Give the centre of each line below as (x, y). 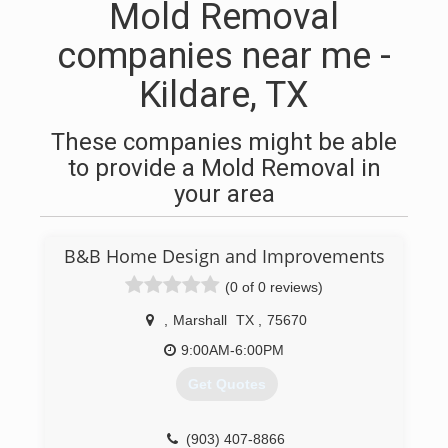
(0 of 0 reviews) (274, 287)
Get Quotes (226, 384)
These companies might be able (224, 142)
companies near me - (224, 56)
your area (224, 194)
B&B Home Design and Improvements (224, 256)
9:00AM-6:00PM (232, 350)
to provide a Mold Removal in (224, 168)
